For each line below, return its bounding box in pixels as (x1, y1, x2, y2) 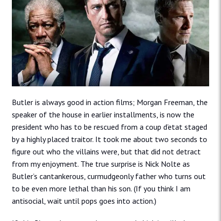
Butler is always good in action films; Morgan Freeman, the (12, 97, 208, 107)
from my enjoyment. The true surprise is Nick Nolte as (12, 158, 190, 169)
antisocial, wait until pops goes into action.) (12, 195, 156, 206)
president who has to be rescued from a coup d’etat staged (12, 121, 207, 132)
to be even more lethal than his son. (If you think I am (12, 183, 190, 193)
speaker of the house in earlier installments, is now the (12, 109, 194, 119)
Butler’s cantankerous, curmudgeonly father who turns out (12, 171, 206, 181)
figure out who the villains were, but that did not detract (12, 146, 201, 156)
